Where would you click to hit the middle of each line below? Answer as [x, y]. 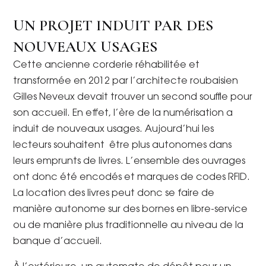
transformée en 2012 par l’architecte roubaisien [126, 82]
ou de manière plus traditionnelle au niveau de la [129, 226]
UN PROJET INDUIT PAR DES [113, 26]
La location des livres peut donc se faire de [114, 194]
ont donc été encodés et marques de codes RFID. [132, 178]
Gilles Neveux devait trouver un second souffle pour [133, 98]
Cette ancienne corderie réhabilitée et [107, 66]
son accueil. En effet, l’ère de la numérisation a [123, 114]
